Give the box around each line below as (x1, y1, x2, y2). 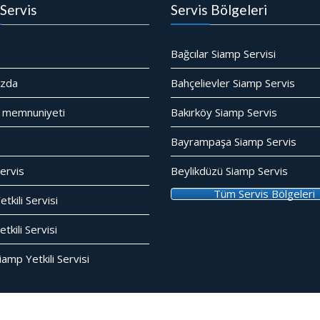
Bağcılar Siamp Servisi (171, 46, 276, 61)
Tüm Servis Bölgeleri (214, 186, 316, 201)
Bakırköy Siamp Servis (171, 104, 277, 119)
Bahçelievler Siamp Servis (171, 75, 295, 90)
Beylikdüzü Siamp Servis (171, 163, 288, 178)
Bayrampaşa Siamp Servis (171, 134, 296, 149)
